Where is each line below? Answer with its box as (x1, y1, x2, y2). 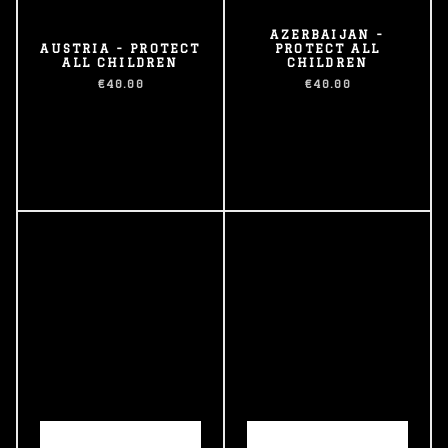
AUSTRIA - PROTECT (40, 41, 201, 56)
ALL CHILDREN (62, 55, 179, 70)
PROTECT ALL (274, 41, 381, 56)
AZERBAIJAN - (270, 27, 385, 42)
